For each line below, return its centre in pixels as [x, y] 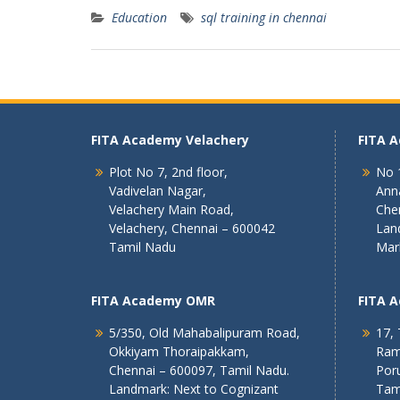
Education [139, 17]
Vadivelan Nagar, [158, 191]
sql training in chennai [264, 17]
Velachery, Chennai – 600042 [192, 228]
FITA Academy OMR [153, 300]
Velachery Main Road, [171, 209]
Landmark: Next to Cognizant [194, 389]
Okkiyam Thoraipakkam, [179, 351]
